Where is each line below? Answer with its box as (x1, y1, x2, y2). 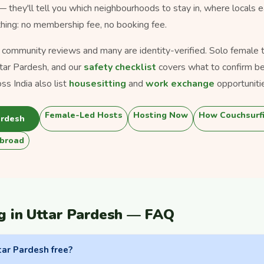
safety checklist (84, 60, 156, 74)
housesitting (69, 77, 126, 90)
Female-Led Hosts (45, 109, 123, 121)
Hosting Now (133, 109, 188, 121)
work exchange (146, 77, 214, 90)
